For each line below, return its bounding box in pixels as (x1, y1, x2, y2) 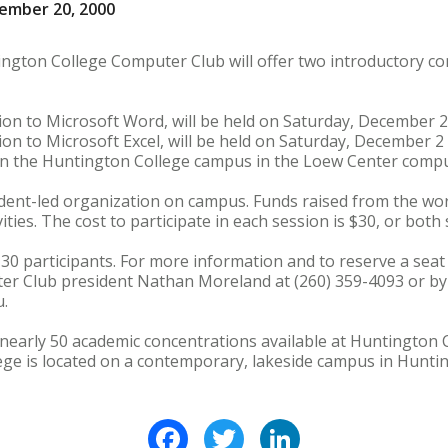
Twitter (244, 416, 305, 438)
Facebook (188, 416, 262, 438)
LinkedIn (300, 416, 365, 438)
